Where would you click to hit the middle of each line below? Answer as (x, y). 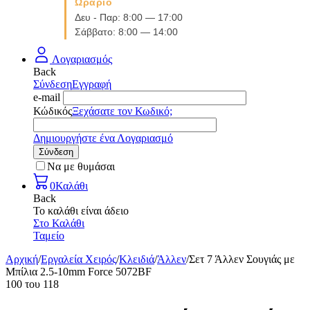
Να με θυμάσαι (81, 166)
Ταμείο (49, 236)
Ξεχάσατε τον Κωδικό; (122, 111)
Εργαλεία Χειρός (79, 259)
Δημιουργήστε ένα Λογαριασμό (103, 138)
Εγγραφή (92, 84)
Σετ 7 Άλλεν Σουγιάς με (242, 259)
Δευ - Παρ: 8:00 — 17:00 (129, 17)
